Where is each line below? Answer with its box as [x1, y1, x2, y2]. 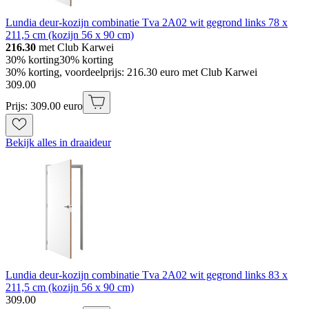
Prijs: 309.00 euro [6, 99, 83, 112]
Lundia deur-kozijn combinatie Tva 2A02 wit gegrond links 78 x [6, 16, 288, 28]
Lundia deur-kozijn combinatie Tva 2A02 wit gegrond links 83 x [6, 268, 288, 281]
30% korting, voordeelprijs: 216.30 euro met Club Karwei [6, 66, 257, 78]
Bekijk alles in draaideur [6, 136, 111, 148]
